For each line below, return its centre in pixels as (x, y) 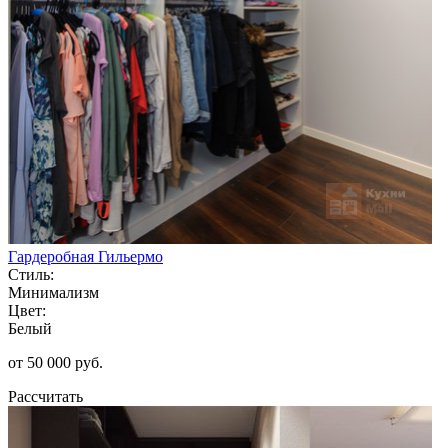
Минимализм (53, 292)
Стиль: (31, 274)
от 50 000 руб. (55, 362)
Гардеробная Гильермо (85, 256)
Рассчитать (45, 396)
